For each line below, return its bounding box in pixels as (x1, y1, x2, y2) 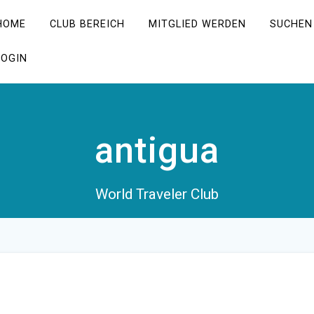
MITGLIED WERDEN (148, 18, 246, 30)
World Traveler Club (95, 186, 219, 203)
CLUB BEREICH (49, 18, 125, 30)
